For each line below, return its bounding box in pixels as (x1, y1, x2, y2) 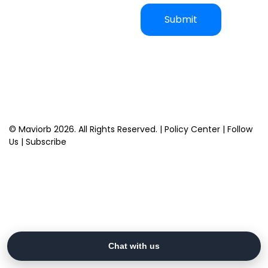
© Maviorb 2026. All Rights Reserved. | (9, 123, 165, 135)
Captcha (8, 3, 42, 14)
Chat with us (108, 241, 160, 251)
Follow (227, 123, 252, 135)
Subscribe (26, 136, 66, 148)
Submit (165, 13, 197, 26)
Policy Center (165, 123, 220, 135)
